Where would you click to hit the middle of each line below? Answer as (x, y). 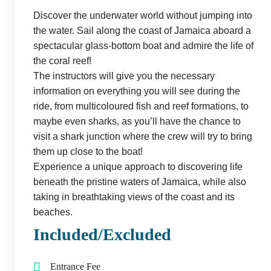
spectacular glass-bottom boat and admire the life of (143, 46)
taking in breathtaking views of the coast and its (134, 197)
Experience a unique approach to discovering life (138, 167)
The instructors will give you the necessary (124, 76)
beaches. (53, 212)
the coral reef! (62, 61)
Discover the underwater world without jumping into (143, 16)
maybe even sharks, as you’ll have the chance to (137, 122)
